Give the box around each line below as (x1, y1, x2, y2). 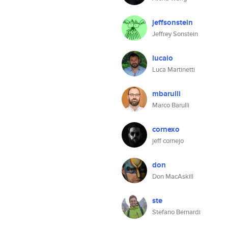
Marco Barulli (152, 100, 189, 110)
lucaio (152, 52, 173, 64)
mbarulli (152, 88, 181, 99)
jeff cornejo (152, 136, 184, 146)
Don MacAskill (152, 172, 193, 181)
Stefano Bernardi (152, 207, 201, 217)
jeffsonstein (152, 17, 193, 28)
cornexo (152, 124, 180, 135)
